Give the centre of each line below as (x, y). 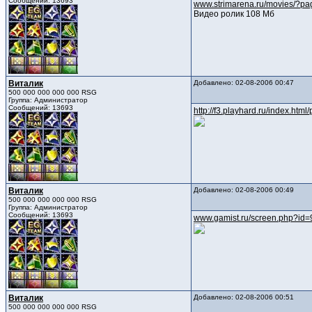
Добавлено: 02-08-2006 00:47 (244, 83)
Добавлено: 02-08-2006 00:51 (244, 297)
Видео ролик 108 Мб (234, 14)
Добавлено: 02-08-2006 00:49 (244, 190)
